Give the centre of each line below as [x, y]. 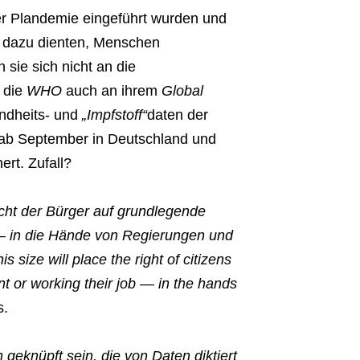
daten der [177, 115]
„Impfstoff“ [112, 115]
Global [182, 91]
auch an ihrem [111, 91]
